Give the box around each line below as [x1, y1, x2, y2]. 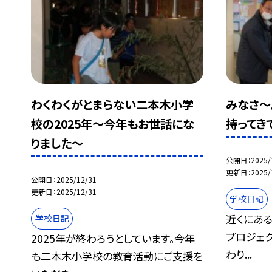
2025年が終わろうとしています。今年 [31, 230, 195, 246]
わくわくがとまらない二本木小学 [31, 96, 194, 114]
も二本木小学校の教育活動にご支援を [31, 248, 203, 263]
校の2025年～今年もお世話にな [31, 115, 195, 133]
